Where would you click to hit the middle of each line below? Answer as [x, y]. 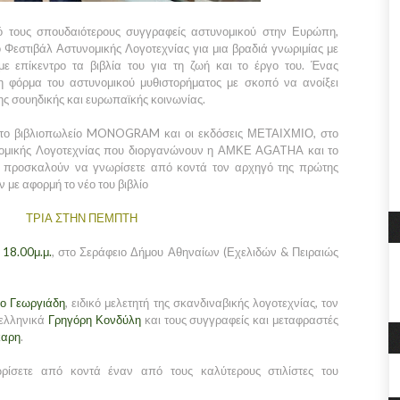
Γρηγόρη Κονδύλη [95, 320]
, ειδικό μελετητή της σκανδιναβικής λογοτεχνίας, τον [202, 303]
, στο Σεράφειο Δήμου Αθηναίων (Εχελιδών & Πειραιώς [195, 252]
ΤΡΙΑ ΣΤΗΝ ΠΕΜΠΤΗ [82, 218]
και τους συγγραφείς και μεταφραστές [240, 320]
